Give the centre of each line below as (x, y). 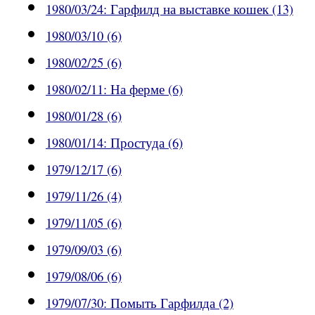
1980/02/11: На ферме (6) (114, 89)
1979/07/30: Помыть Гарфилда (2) (140, 303)
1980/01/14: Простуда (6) (114, 143)
